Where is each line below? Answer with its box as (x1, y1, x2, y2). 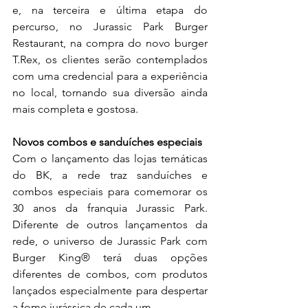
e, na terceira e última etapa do (12, 3, 208, 16)
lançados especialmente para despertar (12, 283, 208, 297)
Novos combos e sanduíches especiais (12, 135, 202, 148)
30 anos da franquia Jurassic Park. (12, 201, 208, 214)
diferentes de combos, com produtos (12, 267, 208, 280)
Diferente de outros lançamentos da (12, 217, 208, 231)
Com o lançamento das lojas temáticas (12, 151, 208, 165)
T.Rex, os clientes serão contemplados (12, 52, 208, 66)
